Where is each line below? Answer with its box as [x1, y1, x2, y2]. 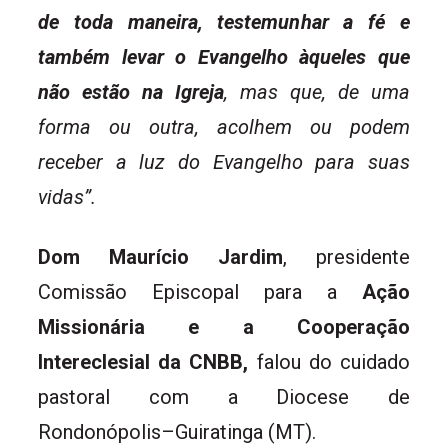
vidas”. [38, 185, 96, 210]
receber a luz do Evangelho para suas [38, 150, 410, 175]
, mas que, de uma [224, 80, 410, 105]
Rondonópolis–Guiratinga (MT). [38, 420, 316, 445]
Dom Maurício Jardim [38, 245, 283, 270]
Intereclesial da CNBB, [38, 350, 249, 375]
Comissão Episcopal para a [38, 280, 362, 305]
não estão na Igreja [38, 80, 224, 105]
